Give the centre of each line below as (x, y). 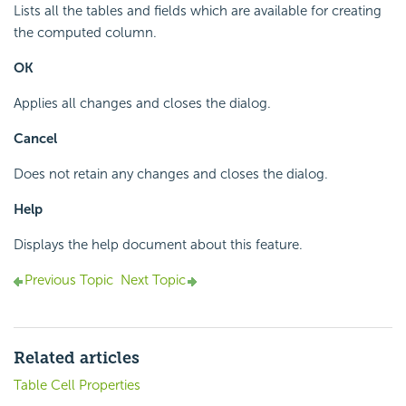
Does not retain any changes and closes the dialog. (171, 174)
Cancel (35, 139)
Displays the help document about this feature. (158, 245)
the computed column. (85, 33)
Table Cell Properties (77, 386)
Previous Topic (69, 280)
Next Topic (153, 280)
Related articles (77, 358)
